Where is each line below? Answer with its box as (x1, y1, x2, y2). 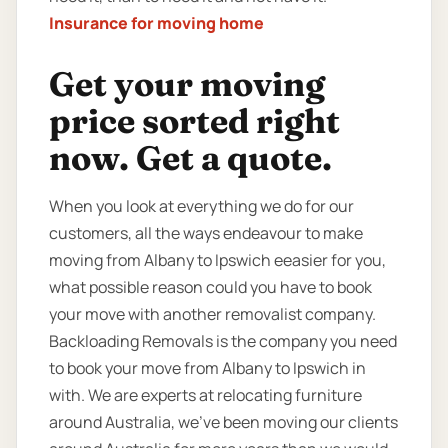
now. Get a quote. (49, 136, 332, 179)
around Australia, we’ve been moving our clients (49, 410, 398, 433)
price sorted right (49, 99, 340, 142)
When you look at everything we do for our (49, 194, 354, 217)
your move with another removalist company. (49, 302, 376, 325)
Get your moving (49, 62, 325, 105)
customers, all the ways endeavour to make (49, 221, 363, 244)
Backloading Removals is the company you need (49, 329, 397, 352)
